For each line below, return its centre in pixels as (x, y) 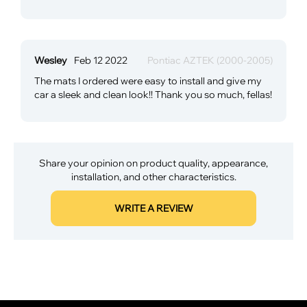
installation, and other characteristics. (153, 176)
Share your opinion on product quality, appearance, (153, 162)
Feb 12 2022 (101, 60)
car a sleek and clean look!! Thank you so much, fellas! (153, 94)
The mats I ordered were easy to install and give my (148, 80)
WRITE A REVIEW (153, 208)
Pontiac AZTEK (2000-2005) (210, 60)
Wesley (51, 60)
